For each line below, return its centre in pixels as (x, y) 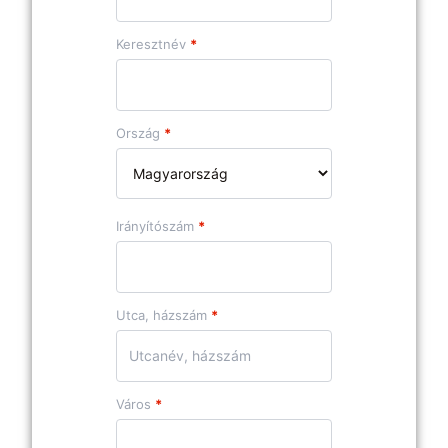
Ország (140, 133)
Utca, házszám (163, 315)
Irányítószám (157, 226)
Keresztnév (153, 44)
